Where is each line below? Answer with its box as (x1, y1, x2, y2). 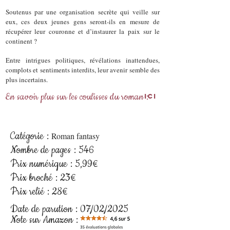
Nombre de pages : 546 (10, 144, 94, 157)
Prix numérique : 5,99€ (10, 158, 98, 170)
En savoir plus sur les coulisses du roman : (5, 91, 148, 103)
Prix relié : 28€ (10, 185, 67, 198)
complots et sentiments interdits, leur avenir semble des (6, 65, 160, 74)
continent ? (6, 36, 39, 46)
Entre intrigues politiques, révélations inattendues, (6, 55, 160, 65)
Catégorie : (10, 130, 51, 143)
